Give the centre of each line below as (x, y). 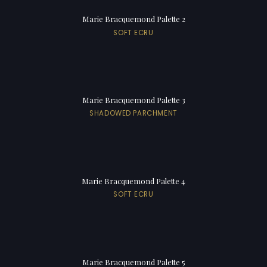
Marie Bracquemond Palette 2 (133, 19)
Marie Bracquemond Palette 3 (133, 100)
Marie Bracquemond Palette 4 (133, 181)
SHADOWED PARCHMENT (133, 114)
